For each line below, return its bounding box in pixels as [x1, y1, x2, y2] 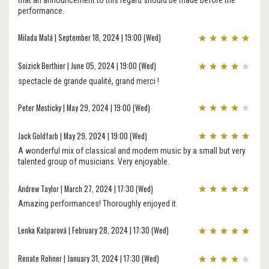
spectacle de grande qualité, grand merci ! [18, 76, 159, 86]
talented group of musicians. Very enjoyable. [18, 157, 169, 167]
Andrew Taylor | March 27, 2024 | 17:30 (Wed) [18, 183, 153, 195]
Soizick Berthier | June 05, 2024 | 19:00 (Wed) [18, 60, 156, 72]
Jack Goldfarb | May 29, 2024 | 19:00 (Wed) [18, 130, 147, 142]
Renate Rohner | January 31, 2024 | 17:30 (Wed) [18, 253, 159, 265]
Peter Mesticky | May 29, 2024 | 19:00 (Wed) [18, 101, 150, 113]
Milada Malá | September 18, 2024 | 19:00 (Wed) [18, 32, 161, 44]
